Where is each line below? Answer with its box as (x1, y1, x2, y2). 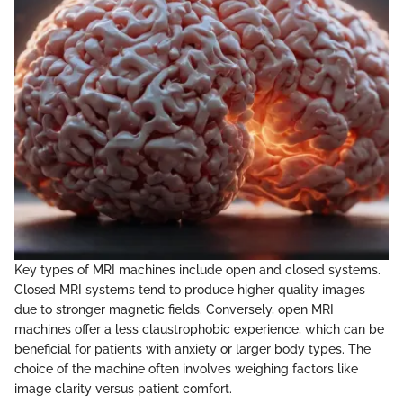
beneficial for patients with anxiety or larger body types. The (14, 341, 371, 356)
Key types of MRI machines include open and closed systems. (14, 262, 381, 277)
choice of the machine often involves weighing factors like (14, 361, 358, 376)
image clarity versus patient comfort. (14, 381, 232, 396)
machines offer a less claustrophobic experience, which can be (14, 321, 384, 336)
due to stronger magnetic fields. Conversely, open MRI (14, 301, 334, 317)
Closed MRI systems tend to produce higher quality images (14, 282, 365, 297)
